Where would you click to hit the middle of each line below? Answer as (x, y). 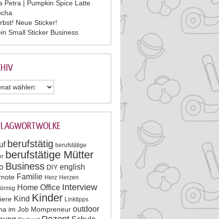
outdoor (86, 209)
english (72, 167)
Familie (30, 177)
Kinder (47, 198)
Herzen (69, 177)
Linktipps (77, 199)
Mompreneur (51, 209)
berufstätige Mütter (49, 155)
